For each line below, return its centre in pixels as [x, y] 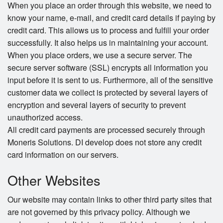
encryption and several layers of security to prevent [97, 105]
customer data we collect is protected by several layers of [108, 93]
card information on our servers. [63, 155]
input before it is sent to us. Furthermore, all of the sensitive [110, 80]
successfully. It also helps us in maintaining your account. [108, 43]
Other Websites [54, 180]
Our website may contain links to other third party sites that [110, 200]
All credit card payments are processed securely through [106, 130]
